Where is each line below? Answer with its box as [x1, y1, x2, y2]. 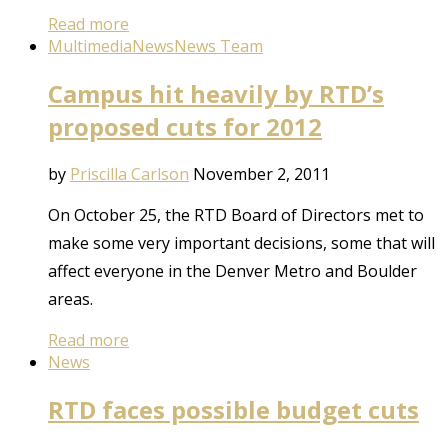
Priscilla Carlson [70, 162, 189, 185]
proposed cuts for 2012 [48, 109, 322, 143]
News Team [174, 34, 263, 57]
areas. [48, 287, 93, 310]
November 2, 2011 [193, 162, 330, 185]
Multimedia [48, 34, 132, 57]
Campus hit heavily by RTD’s [48, 76, 384, 110]
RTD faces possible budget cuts [48, 392, 419, 426]
